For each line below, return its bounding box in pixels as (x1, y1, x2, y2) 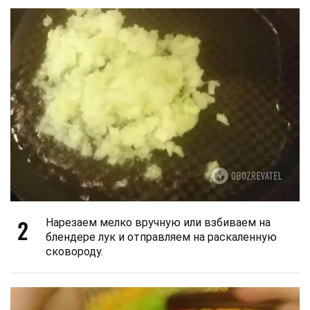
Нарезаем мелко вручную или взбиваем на (46, 215, 271, 229)
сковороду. (46, 244, 103, 258)
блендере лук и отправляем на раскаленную (46, 230, 277, 244)
